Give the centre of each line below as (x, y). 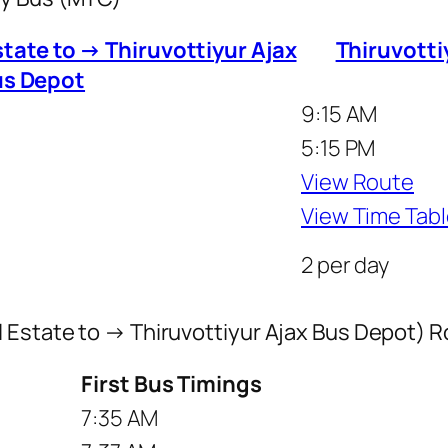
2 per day (345, 264)
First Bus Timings (171, 383)
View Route (357, 181)
